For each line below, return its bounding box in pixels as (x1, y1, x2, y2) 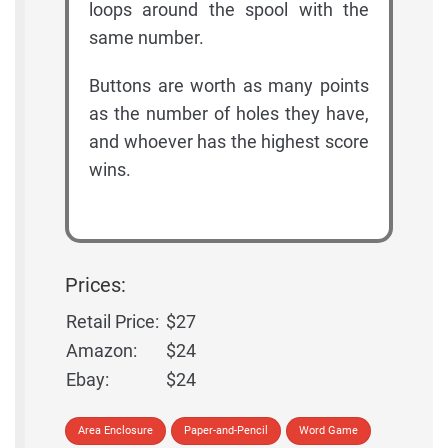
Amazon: (66, 340, 137, 362)
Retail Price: (66, 311, 159, 333)
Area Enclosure (78, 424, 153, 438)
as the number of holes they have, (89, 103, 369, 125)
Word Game (299, 424, 358, 438)
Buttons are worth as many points (89, 75, 369, 97)
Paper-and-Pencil (184, 424, 268, 438)
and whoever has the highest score (89, 131, 369, 153)
